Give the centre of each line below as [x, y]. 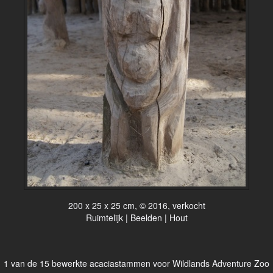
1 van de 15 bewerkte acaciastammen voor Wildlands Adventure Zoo [136, 263]
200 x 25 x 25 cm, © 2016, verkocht [136, 205]
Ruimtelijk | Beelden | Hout [136, 218]
